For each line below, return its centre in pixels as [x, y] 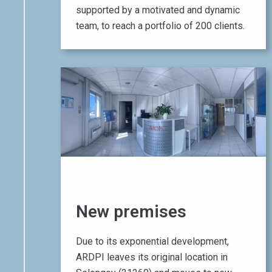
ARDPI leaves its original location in [152, 257]
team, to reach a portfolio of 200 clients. [160, 25]
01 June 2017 [128, 186]
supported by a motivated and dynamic [158, 10]
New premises [131, 212]
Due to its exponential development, [152, 242]
